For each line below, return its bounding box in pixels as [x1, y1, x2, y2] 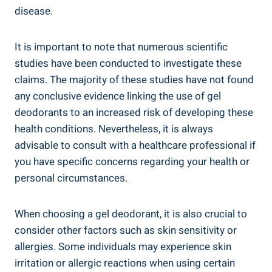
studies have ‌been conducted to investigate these [15, 55, 242, 71]
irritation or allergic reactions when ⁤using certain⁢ [15, 255, 235, 271]
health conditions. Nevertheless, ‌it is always [15, 121, 213, 137]
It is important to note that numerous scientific [15, 39, 228, 55]
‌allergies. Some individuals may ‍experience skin [15, 239, 231, 254]
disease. [15, 3, 53, 19]
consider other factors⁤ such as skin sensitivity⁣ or [15, 222, 237, 238]
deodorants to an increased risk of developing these [15, 104, 253, 120]
